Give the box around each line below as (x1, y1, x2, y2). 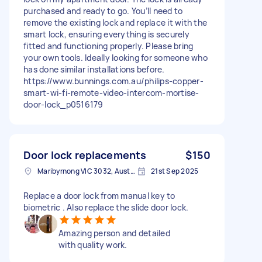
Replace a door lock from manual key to (23, 189, 175, 201)
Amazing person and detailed (58, 227, 170, 239)
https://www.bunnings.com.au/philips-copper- (23, 75, 204, 87)
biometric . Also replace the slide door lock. (23, 201, 189, 213)
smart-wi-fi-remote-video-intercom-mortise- (23, 87, 199, 98)
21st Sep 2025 (151, 166, 199, 176)
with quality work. (58, 239, 127, 250)
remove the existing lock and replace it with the (23, 16, 207, 28)
